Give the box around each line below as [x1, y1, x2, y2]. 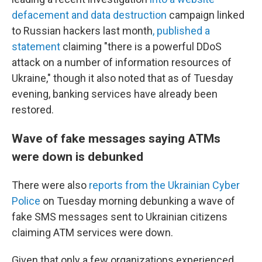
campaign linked [167, 9, 244, 21]
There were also [12, 179, 89, 191]
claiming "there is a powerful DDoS [60, 40, 222, 53]
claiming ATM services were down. [12, 226, 173, 239]
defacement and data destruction [12, 9, 167, 21]
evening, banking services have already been [12, 88, 218, 100]
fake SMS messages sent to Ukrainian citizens [12, 211, 227, 223]
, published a [153, 25, 210, 37]
